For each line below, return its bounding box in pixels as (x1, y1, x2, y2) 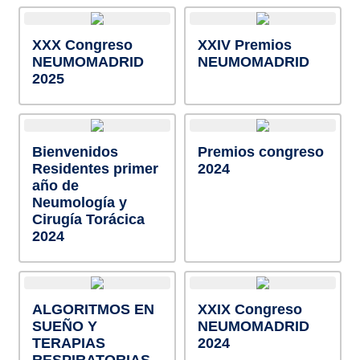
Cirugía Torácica (31, 211, 145, 227)
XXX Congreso (31, 37, 133, 53)
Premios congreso (197, 144, 324, 160)
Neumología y (31, 194, 127, 211)
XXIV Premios (197, 37, 292, 53)
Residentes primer (31, 161, 158, 177)
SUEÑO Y (31, 318, 97, 334)
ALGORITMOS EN (31, 301, 154, 317)
